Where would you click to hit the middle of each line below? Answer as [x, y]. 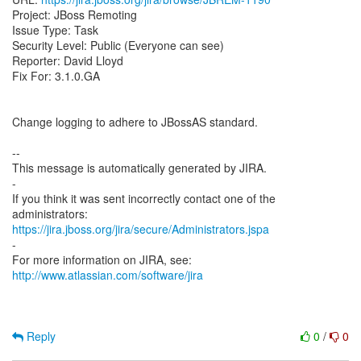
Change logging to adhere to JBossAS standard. [135, 122]
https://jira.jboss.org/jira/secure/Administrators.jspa [141, 229]
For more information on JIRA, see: [102, 259]
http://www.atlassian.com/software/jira [108, 275]
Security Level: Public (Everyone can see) [118, 45]
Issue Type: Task [55, 30]
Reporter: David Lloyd [68, 60]
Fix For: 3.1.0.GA [56, 76]
